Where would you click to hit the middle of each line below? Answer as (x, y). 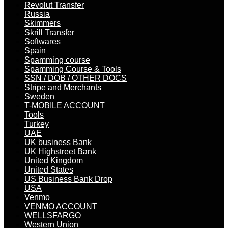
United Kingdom (54, 161)
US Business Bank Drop (68, 179)
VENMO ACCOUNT (61, 207)
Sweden (39, 97)
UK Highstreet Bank (60, 152)
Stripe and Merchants (63, 88)
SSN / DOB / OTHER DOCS (76, 78)
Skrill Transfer (49, 33)
